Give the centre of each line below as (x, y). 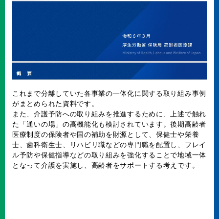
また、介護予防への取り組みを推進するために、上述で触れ (109, 114)
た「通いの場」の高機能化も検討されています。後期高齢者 (109, 124)
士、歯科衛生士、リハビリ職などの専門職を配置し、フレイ (109, 144)
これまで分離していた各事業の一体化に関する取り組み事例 (109, 93)
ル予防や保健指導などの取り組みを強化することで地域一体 (109, 155)
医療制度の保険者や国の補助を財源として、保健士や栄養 (106, 134)
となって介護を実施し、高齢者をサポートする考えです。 (106, 165)
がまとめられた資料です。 (55, 103)
